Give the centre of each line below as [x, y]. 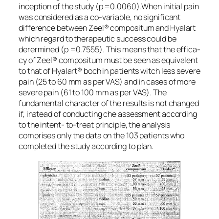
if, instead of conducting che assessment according [108, 114]
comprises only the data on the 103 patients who [102, 136]
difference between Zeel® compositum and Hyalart [107, 28]
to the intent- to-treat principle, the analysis [95, 125]
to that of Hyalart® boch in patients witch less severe [109, 71]
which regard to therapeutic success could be [98, 39]
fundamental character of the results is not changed [109, 103]
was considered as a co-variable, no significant [100, 17]
